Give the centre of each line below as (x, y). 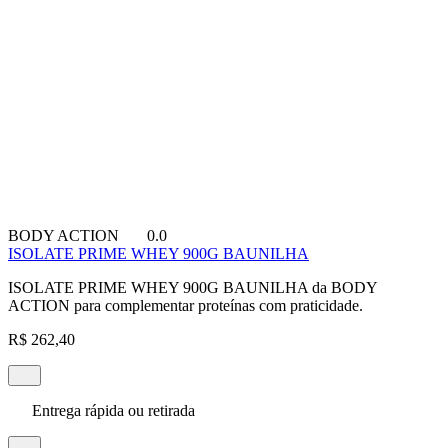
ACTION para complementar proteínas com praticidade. (185, 305)
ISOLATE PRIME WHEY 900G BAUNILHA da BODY (192, 287)
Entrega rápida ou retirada (111, 410)
